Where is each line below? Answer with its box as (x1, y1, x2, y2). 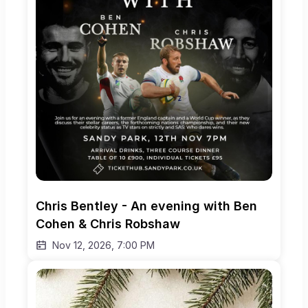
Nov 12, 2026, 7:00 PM (52, 239, 155, 252)
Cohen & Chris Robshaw (36, 217, 180, 232)
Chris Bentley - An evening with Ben (36, 199, 257, 214)
